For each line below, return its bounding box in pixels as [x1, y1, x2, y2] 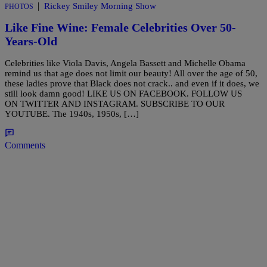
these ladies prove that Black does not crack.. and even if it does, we [5, 79, 259, 89]
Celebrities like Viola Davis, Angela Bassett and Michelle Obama [5, 58, 246, 69]
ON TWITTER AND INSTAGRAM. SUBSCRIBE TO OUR [5, 99, 225, 109]
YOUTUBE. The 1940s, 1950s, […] [5, 109, 139, 119]
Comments [5, 140, 45, 151]
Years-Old [5, 35, 57, 48]
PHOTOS [5, 2, 33, 11]
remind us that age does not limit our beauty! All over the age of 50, [5, 69, 257, 79]
